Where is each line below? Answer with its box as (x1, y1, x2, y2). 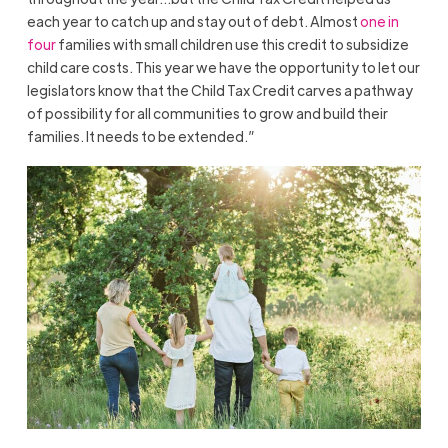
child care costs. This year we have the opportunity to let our (26, 57, 420, 76)
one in (359, 11, 399, 30)
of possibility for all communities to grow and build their (26, 103, 388, 122)
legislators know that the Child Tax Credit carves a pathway (26, 80, 413, 99)
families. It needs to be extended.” (26, 126, 255, 145)
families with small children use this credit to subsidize (55, 34, 409, 53)
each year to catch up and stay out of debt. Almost (26, 11, 360, 30)
